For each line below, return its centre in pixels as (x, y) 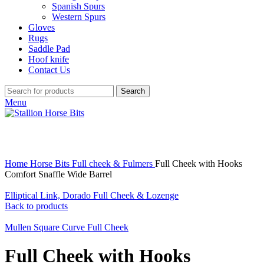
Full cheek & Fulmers (113, 164)
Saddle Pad (49, 49)
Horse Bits (51, 164)
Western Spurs (79, 17)
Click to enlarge (34, 153)
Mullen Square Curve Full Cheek (67, 227)
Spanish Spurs (78, 6)
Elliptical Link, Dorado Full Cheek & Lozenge (92, 195)
